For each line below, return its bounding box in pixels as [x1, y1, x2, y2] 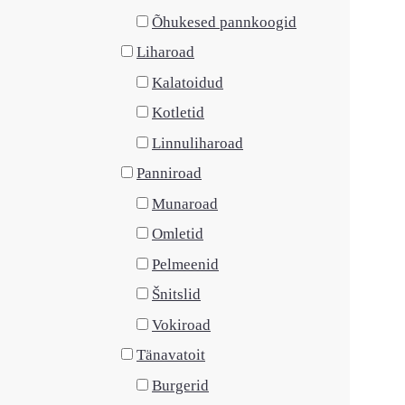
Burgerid [152, 376, 209, 394]
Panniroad [137, 165, 202, 182]
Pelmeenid [152, 255, 219, 273]
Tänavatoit [137, 346, 205, 363]
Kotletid [152, 104, 204, 121]
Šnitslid [152, 286, 201, 303]
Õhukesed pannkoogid [152, 13, 297, 31]
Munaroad [152, 194, 218, 212]
